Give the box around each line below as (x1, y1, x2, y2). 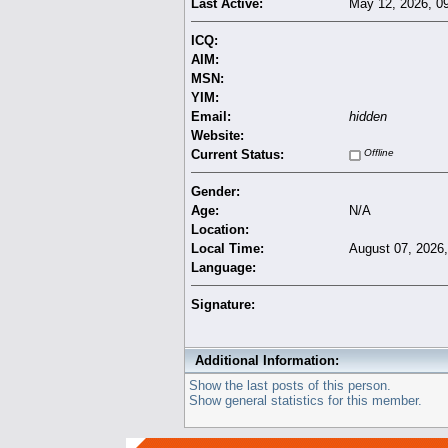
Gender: (190, 183, 240, 199)
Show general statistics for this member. (188, 392, 422, 408)
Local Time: (190, 240, 264, 256)
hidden (348, 108, 387, 124)
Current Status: (190, 146, 284, 162)
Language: (190, 259, 256, 275)
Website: (190, 127, 244, 143)
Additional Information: (194, 352, 339, 368)
